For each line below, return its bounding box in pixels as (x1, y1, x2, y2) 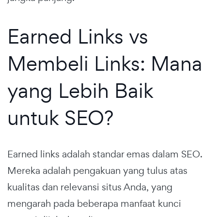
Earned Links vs (7, 23, 148, 50)
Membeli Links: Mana (7, 50, 202, 77)
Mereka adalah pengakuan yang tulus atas (7, 164, 187, 177)
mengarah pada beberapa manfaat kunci (7, 197, 181, 210)
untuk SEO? (7, 104, 113, 131)
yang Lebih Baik (7, 77, 154, 104)
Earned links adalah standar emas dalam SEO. (7, 148, 202, 161)
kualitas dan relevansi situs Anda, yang (7, 181, 172, 194)
